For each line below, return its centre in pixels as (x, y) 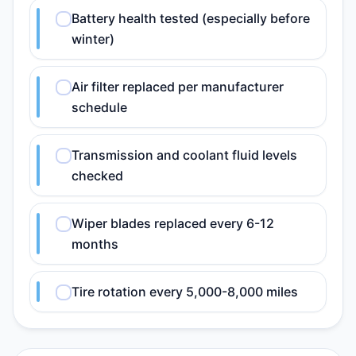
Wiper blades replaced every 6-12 (173, 223)
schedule (99, 107)
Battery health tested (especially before (191, 18)
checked (97, 176)
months (95, 244)
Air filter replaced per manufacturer (178, 87)
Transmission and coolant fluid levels (184, 155)
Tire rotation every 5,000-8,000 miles (185, 292)
